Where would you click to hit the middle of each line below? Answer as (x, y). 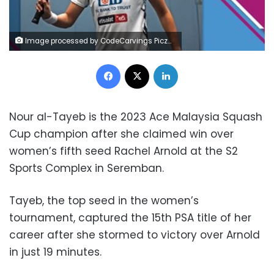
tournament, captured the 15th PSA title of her (130, 218)
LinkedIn (193, 64)
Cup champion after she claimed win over (121, 134)
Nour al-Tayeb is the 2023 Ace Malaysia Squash (136, 117)
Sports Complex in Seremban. (87, 168)
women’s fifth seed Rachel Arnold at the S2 (124, 151)
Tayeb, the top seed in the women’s (104, 201)
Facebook (140, 64)
